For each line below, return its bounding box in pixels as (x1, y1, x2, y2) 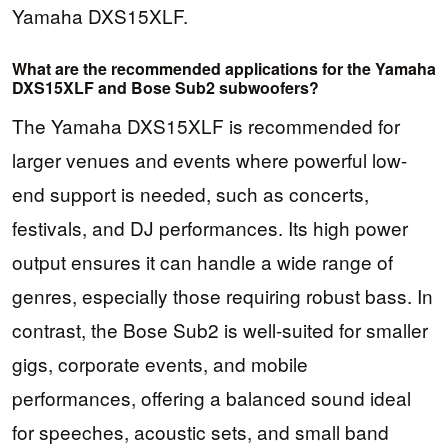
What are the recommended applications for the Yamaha (12, 57, 436, 81)
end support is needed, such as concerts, (12, 179, 369, 207)
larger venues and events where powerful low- (12, 145, 407, 173)
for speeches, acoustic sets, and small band (12, 417, 389, 445)
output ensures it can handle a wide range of (12, 247, 393, 275)
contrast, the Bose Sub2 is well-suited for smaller (12, 315, 428, 343)
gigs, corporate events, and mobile (12, 349, 308, 377)
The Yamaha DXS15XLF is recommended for (12, 111, 400, 139)
